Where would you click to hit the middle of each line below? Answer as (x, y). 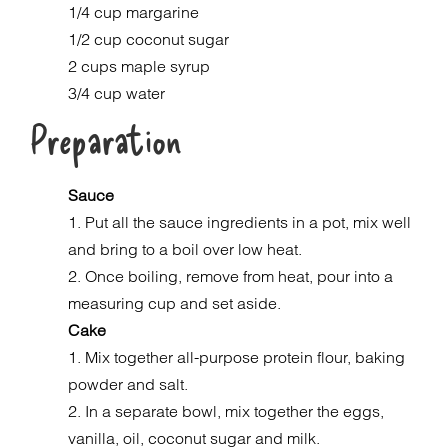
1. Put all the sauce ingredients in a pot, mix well (240, 222)
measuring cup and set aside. (175, 303)
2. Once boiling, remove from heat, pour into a (231, 276)
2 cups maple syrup (139, 66)
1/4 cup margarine (134, 12)
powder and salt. (128, 384)
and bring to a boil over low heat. (185, 249)
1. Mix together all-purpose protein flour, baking (237, 357)
